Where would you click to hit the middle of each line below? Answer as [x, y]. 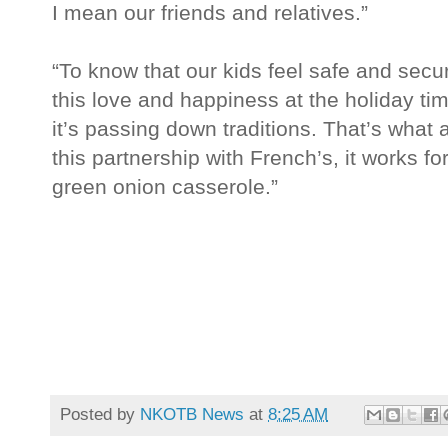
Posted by [100, 413]
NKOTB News [192, 413]
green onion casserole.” [165, 187]
